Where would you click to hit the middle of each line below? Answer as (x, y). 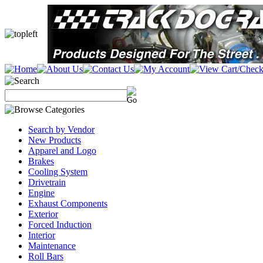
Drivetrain (47, 182)
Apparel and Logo (62, 151)
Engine (41, 193)
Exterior (43, 214)
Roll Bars (46, 256)
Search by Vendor (61, 129)
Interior (42, 235)
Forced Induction (60, 225)
